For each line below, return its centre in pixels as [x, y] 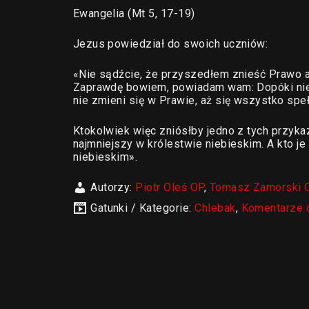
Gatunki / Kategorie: [143, 208]
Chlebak [215, 208]
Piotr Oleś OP [170, 187]
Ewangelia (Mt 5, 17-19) [134, 13]
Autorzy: [113, 187]
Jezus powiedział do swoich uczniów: [170, 44]
